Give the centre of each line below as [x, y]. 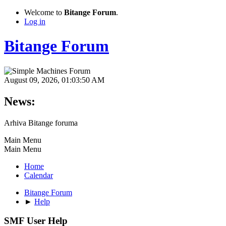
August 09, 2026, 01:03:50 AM [54, 80]
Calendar [39, 175]
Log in [35, 21]
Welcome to [44, 12]
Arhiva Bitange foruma [41, 123]
